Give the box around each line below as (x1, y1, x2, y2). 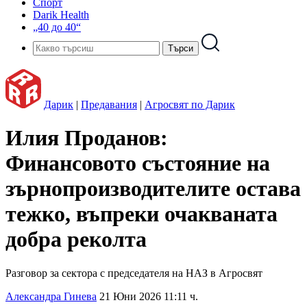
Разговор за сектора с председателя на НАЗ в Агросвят (5, 267, 262, 279)
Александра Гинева (5, 290, 97, 302)
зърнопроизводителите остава (5, 176, 301, 201)
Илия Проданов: (5, 125, 168, 151)
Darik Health (33, 9, 89, 21)
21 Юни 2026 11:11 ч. (99, 290, 198, 302)
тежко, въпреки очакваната (5, 201, 278, 227)
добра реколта (5, 227, 147, 252)
